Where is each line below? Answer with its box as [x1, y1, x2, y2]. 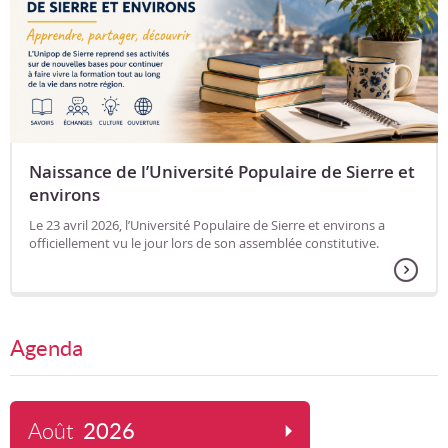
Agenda [10, 336, 83, 361]
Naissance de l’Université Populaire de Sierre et [29, 160, 415, 184]
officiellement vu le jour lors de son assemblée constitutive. [29, 234, 379, 253]
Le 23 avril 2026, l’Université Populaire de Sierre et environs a [29, 216, 385, 235]
